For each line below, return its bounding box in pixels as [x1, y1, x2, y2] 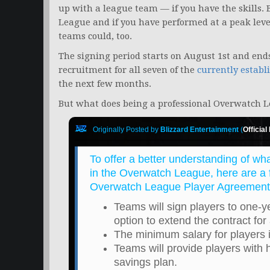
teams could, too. [58, 31, 132, 42]
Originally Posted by [92, 125, 160, 134]
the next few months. [58, 78, 151, 90]
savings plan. [113, 256, 177, 269]
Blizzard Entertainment [160, 125, 239, 134]
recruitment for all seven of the [58, 64, 197, 76]
